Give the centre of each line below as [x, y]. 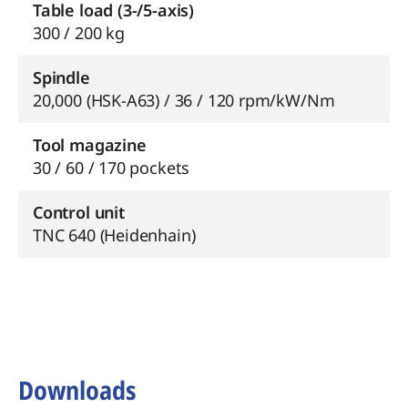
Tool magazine [90, 144]
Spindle [61, 77]
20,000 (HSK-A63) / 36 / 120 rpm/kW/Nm [184, 100]
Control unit [79, 212]
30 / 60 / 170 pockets [112, 167]
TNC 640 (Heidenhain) [114, 235]
